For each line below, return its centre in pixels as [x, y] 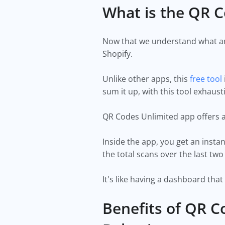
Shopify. [120, 54]
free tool [206, 79]
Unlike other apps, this [146, 79]
